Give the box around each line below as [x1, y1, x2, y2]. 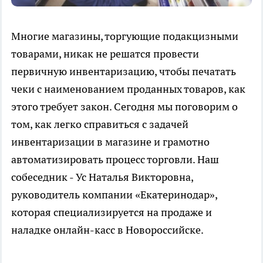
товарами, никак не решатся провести [11, 47, 199, 61]
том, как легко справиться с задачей [11, 117, 188, 131]
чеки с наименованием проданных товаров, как [11, 82, 245, 96]
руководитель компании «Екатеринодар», [11, 188, 217, 202]
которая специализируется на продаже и [11, 205, 212, 220]
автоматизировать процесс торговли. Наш [11, 153, 219, 167]
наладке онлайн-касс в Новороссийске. [11, 223, 204, 237]
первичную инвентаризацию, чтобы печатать [11, 65, 236, 79]
